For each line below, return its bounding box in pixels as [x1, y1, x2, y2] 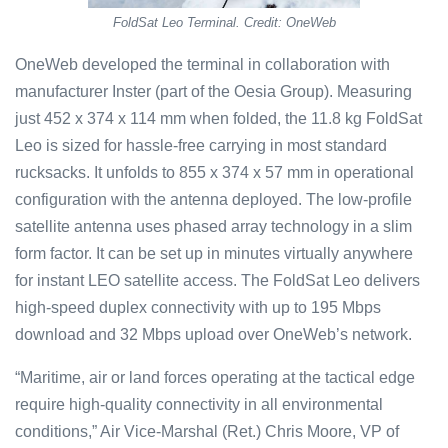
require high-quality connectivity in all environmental [15, 395, 383, 413]
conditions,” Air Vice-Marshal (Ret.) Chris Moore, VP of [15, 422, 399, 440]
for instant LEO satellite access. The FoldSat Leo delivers [15, 271, 420, 289]
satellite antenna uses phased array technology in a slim [15, 217, 412, 235]
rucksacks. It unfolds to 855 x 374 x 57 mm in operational [15, 163, 414, 181]
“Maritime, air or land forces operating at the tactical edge [15, 368, 415, 386]
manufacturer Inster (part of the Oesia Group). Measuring [15, 82, 412, 100]
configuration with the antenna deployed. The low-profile [15, 190, 412, 208]
